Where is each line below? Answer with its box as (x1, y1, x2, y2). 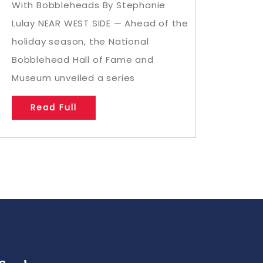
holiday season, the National (12, 35, 149, 48)
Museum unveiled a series (12, 72, 136, 84)
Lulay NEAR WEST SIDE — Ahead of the (12, 17, 188, 29)
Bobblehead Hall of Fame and (12, 53, 154, 66)
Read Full (31, 102, 77, 113)
